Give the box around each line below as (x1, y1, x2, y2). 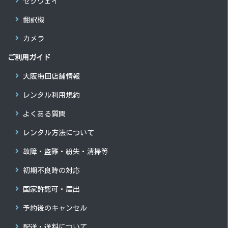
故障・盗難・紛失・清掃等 (23, 147, 108, 156)
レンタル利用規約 (23, 91, 80, 100)
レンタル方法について (23, 128, 94, 137)
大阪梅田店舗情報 (23, 72, 80, 81)
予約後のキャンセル (23, 204, 87, 213)
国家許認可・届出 (23, 185, 80, 194)
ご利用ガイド (8, 53, 50, 62)
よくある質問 (23, 109, 66, 119)
